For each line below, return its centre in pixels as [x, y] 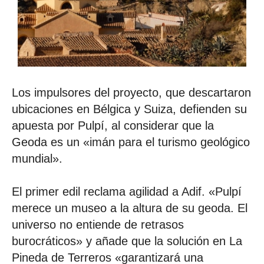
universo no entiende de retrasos [98, 225]
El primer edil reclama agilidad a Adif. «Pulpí [127, 192]
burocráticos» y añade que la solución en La [127, 241]
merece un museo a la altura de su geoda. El [130, 208]
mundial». [37, 159]
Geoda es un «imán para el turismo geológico [131, 142]
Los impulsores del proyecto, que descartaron [131, 93]
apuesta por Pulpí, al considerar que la [113, 126]
